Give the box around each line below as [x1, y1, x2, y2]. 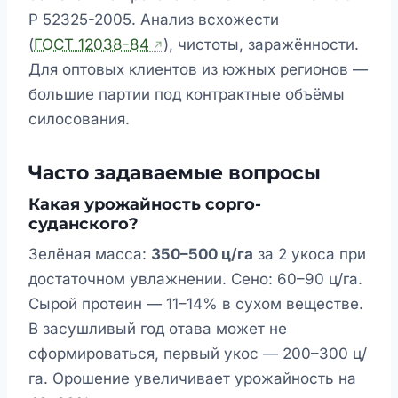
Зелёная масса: [28, 245, 151, 264]
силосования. [28, 110, 130, 129]
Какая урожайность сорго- [28, 195, 261, 215]
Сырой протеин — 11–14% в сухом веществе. [28, 295, 363, 314]
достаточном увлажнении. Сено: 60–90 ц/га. [28, 270, 362, 289]
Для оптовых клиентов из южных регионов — [28, 60, 368, 79]
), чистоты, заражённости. [163, 36, 359, 54]
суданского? [28, 214, 139, 235]
